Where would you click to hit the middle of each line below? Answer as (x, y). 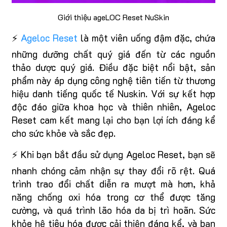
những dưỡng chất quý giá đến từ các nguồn (113, 54)
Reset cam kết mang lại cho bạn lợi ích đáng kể (113, 120)
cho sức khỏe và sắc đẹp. (64, 133)
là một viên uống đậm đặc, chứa (147, 38)
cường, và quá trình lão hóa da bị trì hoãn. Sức (113, 210)
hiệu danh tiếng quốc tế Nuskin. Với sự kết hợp (113, 94)
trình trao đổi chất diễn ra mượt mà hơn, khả (113, 184)
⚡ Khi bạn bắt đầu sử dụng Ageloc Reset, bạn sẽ (113, 155)
